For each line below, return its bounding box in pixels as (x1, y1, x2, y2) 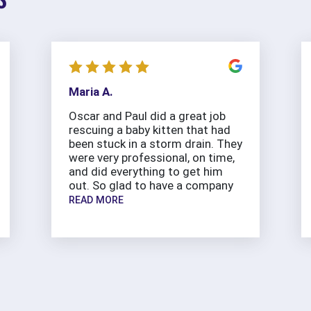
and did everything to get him (69, 165, 223, 179)
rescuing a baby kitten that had (69, 123, 230, 137)
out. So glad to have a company (69, 178, 233, 193)
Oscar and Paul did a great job (69, 109, 226, 124)
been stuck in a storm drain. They (69, 137, 242, 151)
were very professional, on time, (69, 151, 235, 165)
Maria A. (69, 85, 113, 99)
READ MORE (69, 194, 124, 206)
